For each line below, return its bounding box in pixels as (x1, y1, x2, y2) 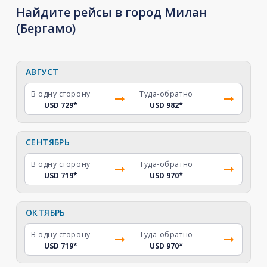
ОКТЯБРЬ (25, 207, 66, 218)
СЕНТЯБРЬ (25, 136, 70, 148)
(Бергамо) (15, 20, 76, 36)
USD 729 (44, 100, 73, 110)
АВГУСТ (25, 66, 59, 77)
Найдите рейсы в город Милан (15, 4, 207, 20)
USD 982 (149, 100, 179, 110)
